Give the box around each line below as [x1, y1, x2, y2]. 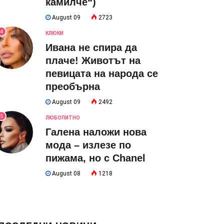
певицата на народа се [45, 68, 158, 79]
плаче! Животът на [45, 55, 140, 66]
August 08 [50, 170, 80, 177]
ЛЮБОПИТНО [45, 115, 80, 120]
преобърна [45, 81, 100, 92]
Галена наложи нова [45, 126, 146, 137]
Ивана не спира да [45, 42, 137, 53]
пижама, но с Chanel [45, 152, 145, 163]
